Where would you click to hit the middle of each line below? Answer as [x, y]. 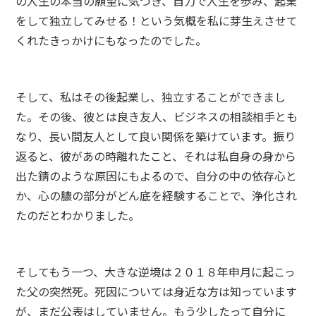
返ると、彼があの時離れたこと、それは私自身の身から [156, 156]
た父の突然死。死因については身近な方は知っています [157, 291]
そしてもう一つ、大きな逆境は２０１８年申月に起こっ [156, 272]
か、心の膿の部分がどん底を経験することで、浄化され [157, 195]
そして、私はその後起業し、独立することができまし [151, 97]
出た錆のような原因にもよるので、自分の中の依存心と [157, 176]
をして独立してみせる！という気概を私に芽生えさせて [157, 20]
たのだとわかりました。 [78, 215]
